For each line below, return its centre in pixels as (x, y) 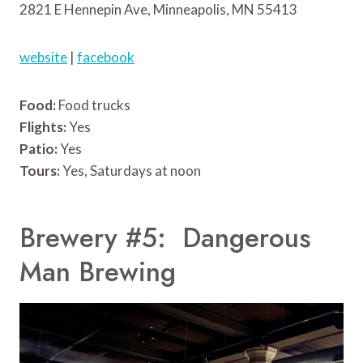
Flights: (43, 126)
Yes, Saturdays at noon (130, 170)
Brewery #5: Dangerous (165, 238)
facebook (106, 57)
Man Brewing (98, 272)
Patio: (38, 148)
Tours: (40, 170)
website (43, 57)
